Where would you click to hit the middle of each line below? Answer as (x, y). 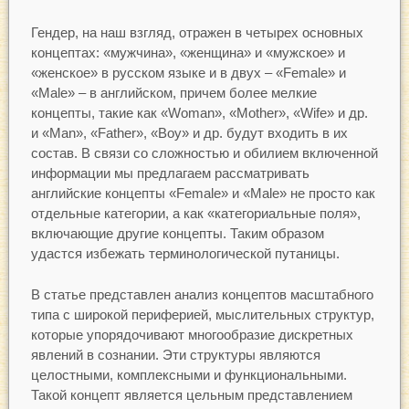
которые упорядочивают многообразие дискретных (192, 334)
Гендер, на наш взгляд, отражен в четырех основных (197, 33)
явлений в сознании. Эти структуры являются (175, 354)
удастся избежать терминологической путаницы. (185, 254)
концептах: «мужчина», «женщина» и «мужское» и (188, 53)
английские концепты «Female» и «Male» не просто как (203, 194)
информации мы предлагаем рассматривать (170, 173)
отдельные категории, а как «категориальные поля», (195, 214)
